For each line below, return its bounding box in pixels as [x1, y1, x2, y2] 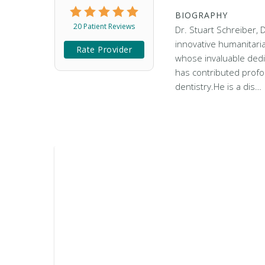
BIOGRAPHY [175, 9, 228, 21]
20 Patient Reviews [73, 21, 135, 31]
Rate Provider [76, 44, 132, 55]
